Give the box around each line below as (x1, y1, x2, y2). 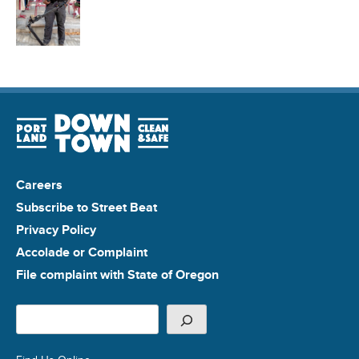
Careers (16, 175, 63, 194)
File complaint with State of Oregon (16, 264, 219, 284)
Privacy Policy (16, 220, 96, 239)
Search (15, 303, 54, 322)
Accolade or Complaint (16, 242, 147, 261)
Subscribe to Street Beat (16, 197, 157, 216)
